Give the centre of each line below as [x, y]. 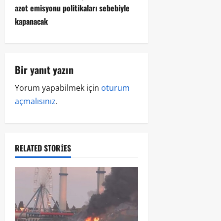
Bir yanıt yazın [44, 70]
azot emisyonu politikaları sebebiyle [72, 8]
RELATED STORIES [43, 148]
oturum [115, 88]
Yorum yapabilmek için [58, 88]
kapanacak [31, 21]
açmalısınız [35, 101]
